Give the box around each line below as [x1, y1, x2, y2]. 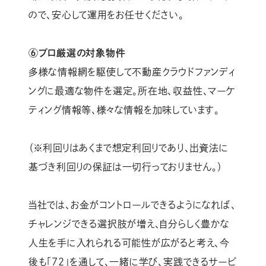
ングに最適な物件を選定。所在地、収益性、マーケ [28, 86, 236, 96]
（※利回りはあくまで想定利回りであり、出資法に [28, 143, 229, 153]
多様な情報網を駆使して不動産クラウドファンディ [28, 67, 236, 77]
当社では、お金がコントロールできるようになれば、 [28, 200, 236, 210]
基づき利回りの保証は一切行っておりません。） [28, 162, 223, 172]
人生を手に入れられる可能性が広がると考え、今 [28, 238, 230, 248]
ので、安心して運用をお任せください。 [28, 10, 184, 20]
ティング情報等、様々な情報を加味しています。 [28, 105, 220, 115]
